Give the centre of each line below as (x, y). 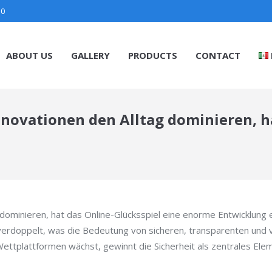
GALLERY (90, 55)
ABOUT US (29, 55)
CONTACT (218, 55)
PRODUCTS (152, 55)
